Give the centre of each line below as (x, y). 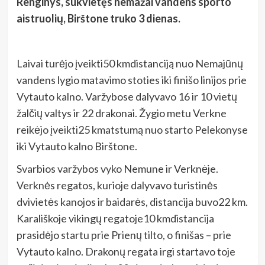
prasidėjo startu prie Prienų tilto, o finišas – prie (124, 235)
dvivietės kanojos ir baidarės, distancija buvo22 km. (132, 202)
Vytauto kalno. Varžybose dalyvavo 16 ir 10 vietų (127, 97)
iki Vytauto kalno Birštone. (77, 146)
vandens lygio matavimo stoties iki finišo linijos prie (131, 80)
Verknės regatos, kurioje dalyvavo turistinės (117, 185)
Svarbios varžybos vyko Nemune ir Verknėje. (117, 169)
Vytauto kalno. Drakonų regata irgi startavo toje (126, 252)
